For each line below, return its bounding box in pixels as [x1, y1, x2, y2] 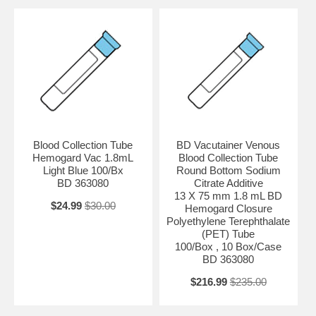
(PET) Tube [202, 227, 255, 240]
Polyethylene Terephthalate [166, 214, 291, 227]
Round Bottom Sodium [176, 164, 281, 176]
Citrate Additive [193, 176, 263, 189]
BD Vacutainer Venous [176, 138, 281, 151]
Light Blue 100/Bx [42, 164, 123, 176]
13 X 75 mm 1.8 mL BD [174, 189, 283, 202]
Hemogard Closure [184, 202, 272, 214]
